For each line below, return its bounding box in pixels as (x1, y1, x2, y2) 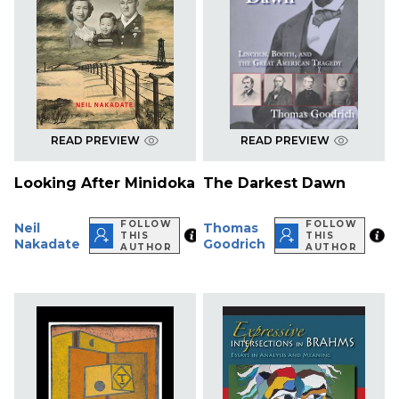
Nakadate (14, 235, 80, 252)
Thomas (203, 219, 259, 236)
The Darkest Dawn (203, 175, 346, 192)
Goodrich (203, 235, 266, 252)
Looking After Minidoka (14, 175, 195, 192)
